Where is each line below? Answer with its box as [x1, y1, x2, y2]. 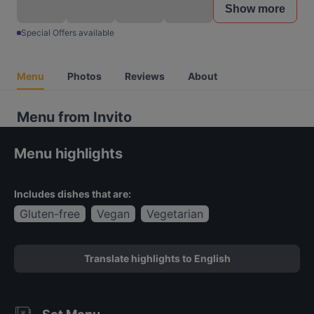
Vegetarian [146, 207, 203, 221]
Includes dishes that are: [14, 188, 131, 200]
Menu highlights [14, 145, 123, 162]
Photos [67, 70, 102, 82]
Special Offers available [21, 27, 114, 38]
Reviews [125, 70, 165, 82]
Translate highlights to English [83, 252, 231, 264]
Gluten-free [20, 207, 80, 221]
